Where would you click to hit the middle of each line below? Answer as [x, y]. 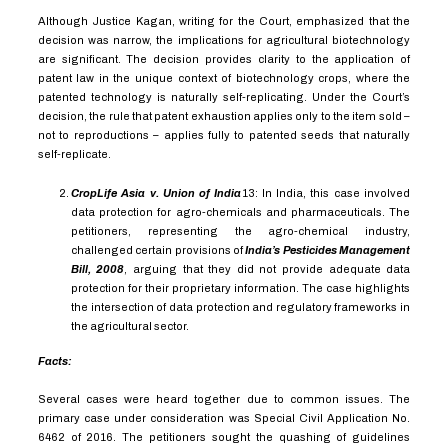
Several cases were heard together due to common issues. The [224, 399]
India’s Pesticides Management [328, 249]
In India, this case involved [336, 192]
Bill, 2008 [97, 268]
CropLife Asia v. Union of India [156, 192]
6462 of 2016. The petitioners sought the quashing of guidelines [224, 437]
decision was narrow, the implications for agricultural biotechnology [224, 40]
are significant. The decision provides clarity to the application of [224, 59]
